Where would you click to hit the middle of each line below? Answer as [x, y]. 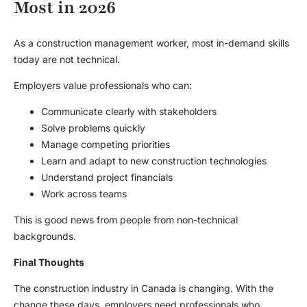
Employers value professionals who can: [103, 86]
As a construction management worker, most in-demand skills [151, 43]
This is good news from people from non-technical [126, 220]
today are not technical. [67, 60]
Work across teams [84, 194]
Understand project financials [107, 177]
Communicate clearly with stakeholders [129, 112]
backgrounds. [46, 236]
